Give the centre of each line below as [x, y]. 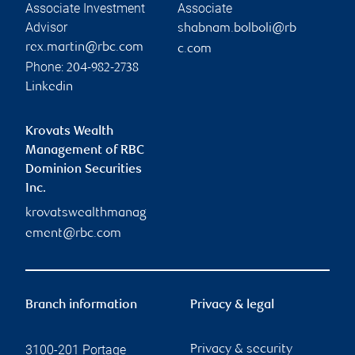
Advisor [46, 27]
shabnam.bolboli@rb [237, 29]
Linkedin [49, 87]
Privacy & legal [232, 305]
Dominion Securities [84, 170]
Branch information [81, 305]
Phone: [46, 67]
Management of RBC [85, 151]
